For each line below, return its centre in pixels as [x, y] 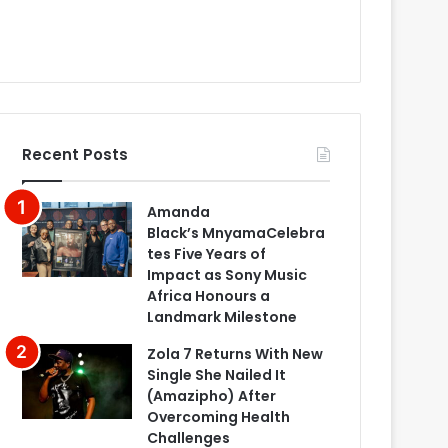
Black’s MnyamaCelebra [236, 233]
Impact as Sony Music [227, 275]
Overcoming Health [219, 417]
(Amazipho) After [212, 396]
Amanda [179, 212]
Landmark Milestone [222, 317]
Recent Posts [75, 155]
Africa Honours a [209, 296]
